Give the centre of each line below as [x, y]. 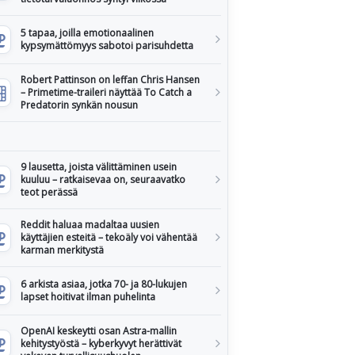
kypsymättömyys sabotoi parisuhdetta [107, 46]
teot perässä [49, 192]
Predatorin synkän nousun [79, 105]
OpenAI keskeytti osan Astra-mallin [99, 331]
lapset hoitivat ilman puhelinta [88, 297]
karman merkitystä [62, 250]
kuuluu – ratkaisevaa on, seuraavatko [103, 179]
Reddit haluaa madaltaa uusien [90, 225]
